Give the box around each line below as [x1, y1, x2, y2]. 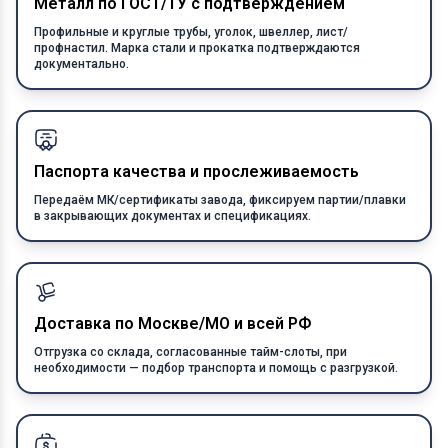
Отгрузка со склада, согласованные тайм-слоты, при [34, 345, 347, 359]
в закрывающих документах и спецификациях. [34, 209, 311, 223]
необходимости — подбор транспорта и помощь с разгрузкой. [34, 361, 398, 375]
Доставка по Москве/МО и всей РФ [34, 314, 311, 333]
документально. [34, 57, 129, 71]
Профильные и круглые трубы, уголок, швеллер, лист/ [34, 25, 348, 39]
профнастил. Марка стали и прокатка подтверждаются [34, 41, 360, 55]
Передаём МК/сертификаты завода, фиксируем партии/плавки [34, 193, 406, 207]
